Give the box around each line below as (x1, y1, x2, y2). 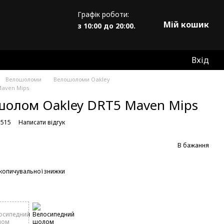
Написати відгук (18, 118, 65, 126)
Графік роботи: (77, 9, 129, 19)
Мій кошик (163, 19, 209, 30)
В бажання (177, 140, 209, 149)
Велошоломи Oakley (53, 75, 110, 83)
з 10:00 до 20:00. (77, 20, 138, 30)
